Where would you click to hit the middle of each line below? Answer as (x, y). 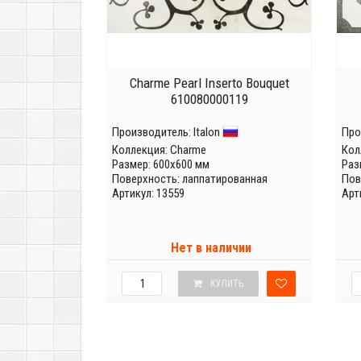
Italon (207, 132)
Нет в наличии (211, 248)
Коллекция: (141, 150)
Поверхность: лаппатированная (190, 179)
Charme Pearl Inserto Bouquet (209, 83)
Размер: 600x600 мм (161, 164)
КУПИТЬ (226, 284)
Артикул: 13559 (148, 193)
